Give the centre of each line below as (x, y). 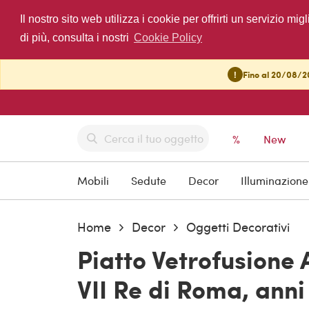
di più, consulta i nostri (76, 38)
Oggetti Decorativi (238, 227)
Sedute (149, 181)
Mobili (93, 181)
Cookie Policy (168, 38)
